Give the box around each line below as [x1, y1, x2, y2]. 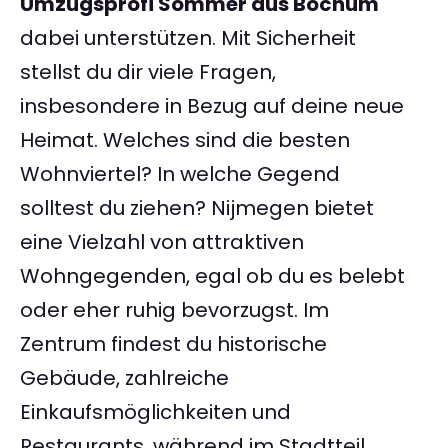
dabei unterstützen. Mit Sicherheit [20, 24, 356, 53]
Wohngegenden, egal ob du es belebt [20, 262, 405, 291]
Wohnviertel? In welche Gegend [20, 160, 340, 189]
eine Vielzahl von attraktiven [20, 228, 304, 257]
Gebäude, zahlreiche [20, 364, 229, 393]
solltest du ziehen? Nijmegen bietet [20, 194, 374, 223]
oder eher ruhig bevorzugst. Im [20, 296, 329, 325]
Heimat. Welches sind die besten [20, 126, 350, 155]
